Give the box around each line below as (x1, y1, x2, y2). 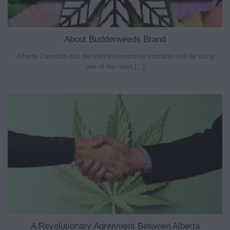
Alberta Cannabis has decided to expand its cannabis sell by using (16, 52, 214, 60)
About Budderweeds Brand (64, 34, 166, 44)
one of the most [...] (85, 62, 145, 70)
